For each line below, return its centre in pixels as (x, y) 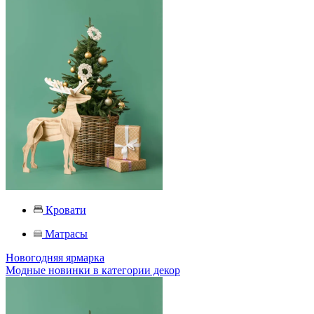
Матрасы (66, 234)
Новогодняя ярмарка (55, 258)
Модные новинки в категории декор (93, 270)
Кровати (66, 210)
